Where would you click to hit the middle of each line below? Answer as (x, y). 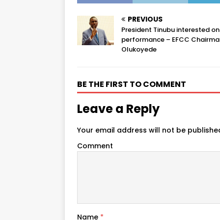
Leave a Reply (118, 109)
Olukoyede (139, 49)
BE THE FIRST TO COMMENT (132, 84)
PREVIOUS (145, 19)
